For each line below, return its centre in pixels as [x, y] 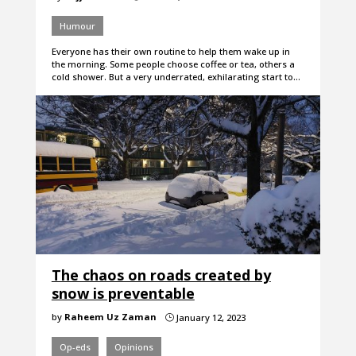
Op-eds [75, 347]
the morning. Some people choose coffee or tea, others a [173, 64]
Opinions [133, 347]
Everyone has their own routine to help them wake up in [170, 52]
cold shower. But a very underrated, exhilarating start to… [176, 77]
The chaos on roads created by [161, 275]
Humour [77, 26]
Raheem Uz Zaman [110, 317]
